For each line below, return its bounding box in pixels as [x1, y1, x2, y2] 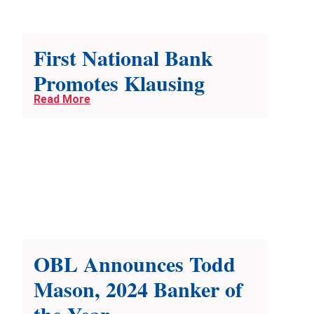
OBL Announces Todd [34, 248, 235, 280]
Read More [34, 93, 90, 107]
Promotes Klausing [34, 67, 205, 99]
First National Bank [34, 42, 213, 74]
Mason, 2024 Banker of [34, 273, 243, 305]
